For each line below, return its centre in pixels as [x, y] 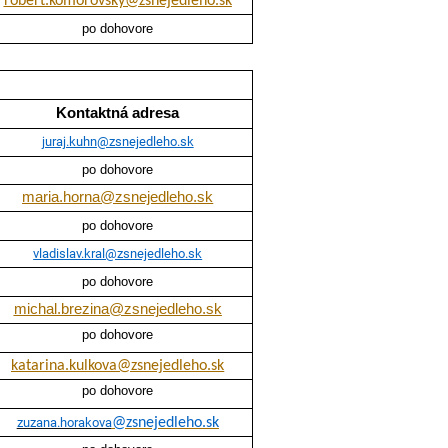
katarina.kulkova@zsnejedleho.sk [118, 366]
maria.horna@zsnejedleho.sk [118, 197]
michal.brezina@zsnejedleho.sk [117, 309]
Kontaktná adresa [118, 113]
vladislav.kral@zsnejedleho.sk [118, 254]
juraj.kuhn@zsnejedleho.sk [117, 142]
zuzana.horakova [64, 423]
